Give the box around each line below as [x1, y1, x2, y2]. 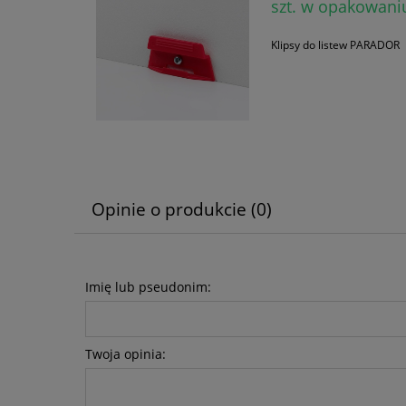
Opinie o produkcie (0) [91, 197, 272, 220]
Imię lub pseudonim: [85, 278, 211, 296]
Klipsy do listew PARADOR [270, 37, 400, 53]
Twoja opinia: [85, 345, 166, 363]
